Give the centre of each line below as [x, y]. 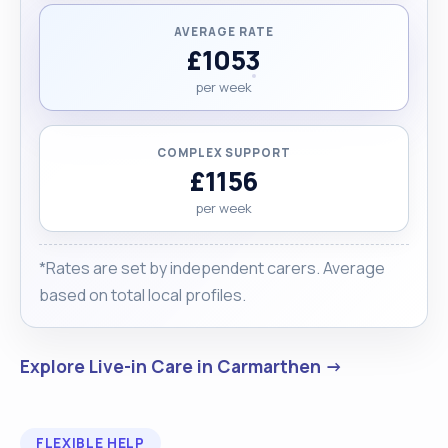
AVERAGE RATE [224, 31]
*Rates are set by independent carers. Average [212, 267]
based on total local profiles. [142, 294]
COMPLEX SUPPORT [224, 152]
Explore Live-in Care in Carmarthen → [181, 365]
